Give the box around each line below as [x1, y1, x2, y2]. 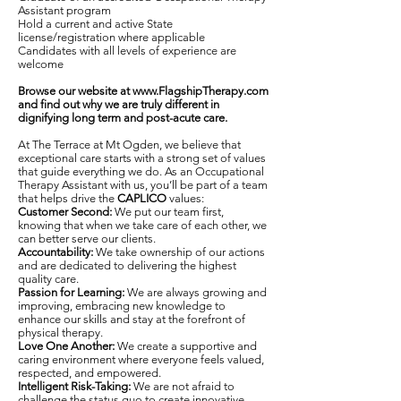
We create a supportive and [117, 339, 257, 353]
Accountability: [18, 245, 93, 259]
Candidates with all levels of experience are [18, 44, 236, 57]
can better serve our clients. [18, 232, 156, 245]
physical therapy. [18, 326, 103, 339]
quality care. [18, 272, 79, 286]
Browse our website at [18, 84, 132, 98]
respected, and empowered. [18, 366, 161, 380]
